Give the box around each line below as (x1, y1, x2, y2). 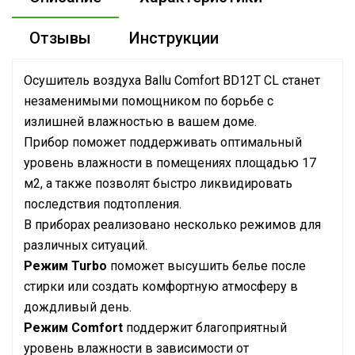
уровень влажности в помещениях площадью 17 (24, 155, 316, 170)
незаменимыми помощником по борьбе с (24, 94, 273, 109)
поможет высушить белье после (107, 258, 306, 273)
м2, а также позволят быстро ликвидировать (24, 176, 292, 191)
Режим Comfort (24, 320, 123, 335)
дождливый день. (24, 300, 132, 315)
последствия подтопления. (24, 197, 181, 212)
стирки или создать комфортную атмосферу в (24, 279, 298, 294)
